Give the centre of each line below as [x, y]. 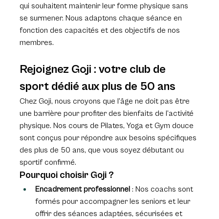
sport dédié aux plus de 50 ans [98, 87]
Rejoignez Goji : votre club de [94, 70]
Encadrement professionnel [83, 189]
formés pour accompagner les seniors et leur [114, 202]
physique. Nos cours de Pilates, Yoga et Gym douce [108, 126]
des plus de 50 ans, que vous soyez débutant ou [103, 150]
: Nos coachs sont [163, 189]
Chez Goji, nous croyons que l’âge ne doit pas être [106, 101]
